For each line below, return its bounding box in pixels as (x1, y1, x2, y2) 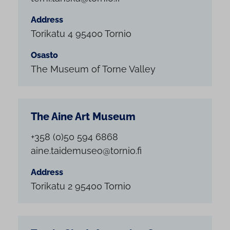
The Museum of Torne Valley (31, 63, 156, 74)
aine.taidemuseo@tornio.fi (31, 145, 142, 157)
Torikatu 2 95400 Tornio (31, 181, 131, 192)
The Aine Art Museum (31, 110, 136, 123)
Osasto (31, 50, 58, 60)
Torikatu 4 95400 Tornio (31, 28, 131, 39)
